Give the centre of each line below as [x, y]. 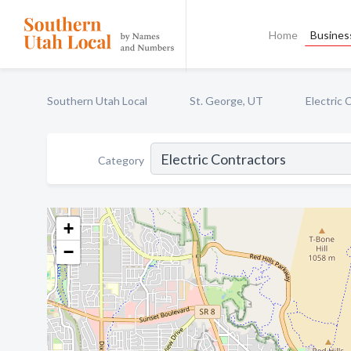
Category [121, 160]
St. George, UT [226, 101]
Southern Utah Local [97, 101]
